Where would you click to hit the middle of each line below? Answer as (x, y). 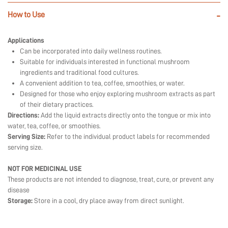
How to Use (26, 15)
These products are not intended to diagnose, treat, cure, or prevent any (111, 179)
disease (19, 190)
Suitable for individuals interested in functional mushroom (105, 62)
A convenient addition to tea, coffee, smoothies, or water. (102, 83)
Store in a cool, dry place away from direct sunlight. (108, 201)
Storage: (20, 201)
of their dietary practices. (57, 105)
